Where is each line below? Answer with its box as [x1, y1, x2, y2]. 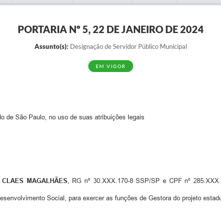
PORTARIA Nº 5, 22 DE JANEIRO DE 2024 [17, 23, 204, 35]
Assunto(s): [34, 42, 69, 50]
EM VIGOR [95, 63, 126, 69]
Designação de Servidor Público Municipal [68, 42, 187, 50]
